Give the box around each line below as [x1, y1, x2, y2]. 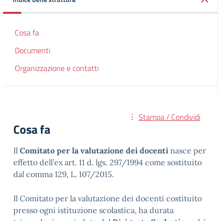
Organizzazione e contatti [15, 62, 99, 74]
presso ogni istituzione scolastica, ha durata [13, 205, 174, 215]
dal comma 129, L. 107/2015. [13, 169, 114, 179]
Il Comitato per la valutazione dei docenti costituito [13, 193, 202, 203]
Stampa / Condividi [139, 111, 200, 123]
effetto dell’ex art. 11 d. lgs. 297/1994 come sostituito [13, 157, 202, 167]
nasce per [168, 146, 206, 155]
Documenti [15, 44, 50, 56]
